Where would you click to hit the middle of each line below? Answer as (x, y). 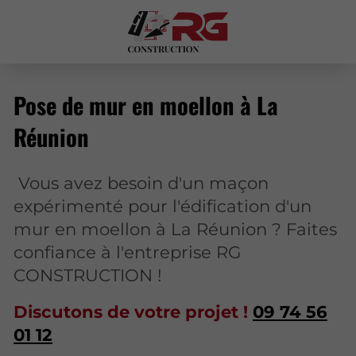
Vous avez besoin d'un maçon (141, 182)
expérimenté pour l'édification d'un (163, 205)
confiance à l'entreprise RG (127, 252)
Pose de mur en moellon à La (146, 105)
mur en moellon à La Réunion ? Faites (175, 228)
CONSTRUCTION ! (88, 275)
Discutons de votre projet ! (133, 311)
